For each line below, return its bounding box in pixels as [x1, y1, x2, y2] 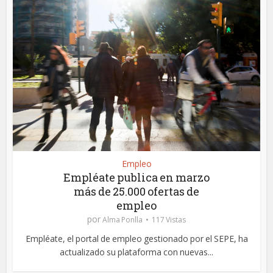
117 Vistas [152, 214, 186, 225]
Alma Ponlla [102, 214, 143, 225]
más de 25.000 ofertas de [74, 183, 199, 199]
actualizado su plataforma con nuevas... [60, 246, 213, 258]
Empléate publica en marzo [63, 169, 210, 185]
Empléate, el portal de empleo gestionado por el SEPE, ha [25, 232, 248, 244]
